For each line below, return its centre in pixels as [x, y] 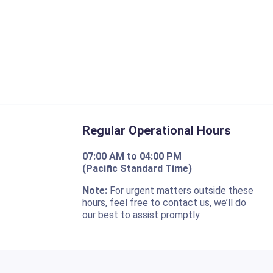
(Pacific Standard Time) [137, 168]
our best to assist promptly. [142, 215]
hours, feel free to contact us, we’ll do [165, 203]
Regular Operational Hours [157, 130]
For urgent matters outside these [181, 190]
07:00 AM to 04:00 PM [132, 156]
